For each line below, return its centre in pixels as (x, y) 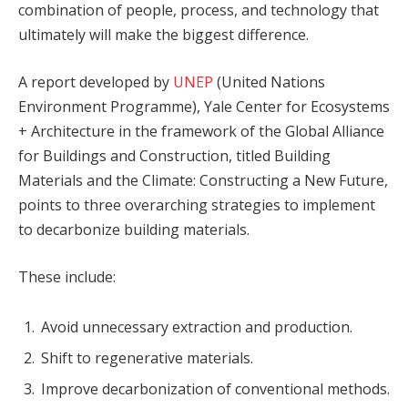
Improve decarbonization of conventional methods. (215, 389)
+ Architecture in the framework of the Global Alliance (201, 131)
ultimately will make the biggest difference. (163, 35)
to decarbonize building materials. (134, 229)
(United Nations (269, 82)
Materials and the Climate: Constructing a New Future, (203, 180)
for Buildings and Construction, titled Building (174, 155)
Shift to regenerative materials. (147, 358)
